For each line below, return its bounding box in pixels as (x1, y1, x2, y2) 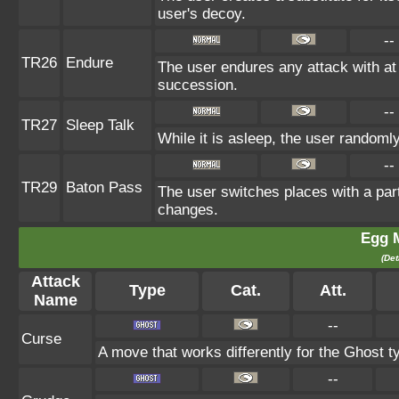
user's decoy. (158, 4, 246, 22)
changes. (158, 200, 218, 218)
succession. (158, 76, 238, 94)
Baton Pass (66, 178, 142, 196)
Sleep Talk (66, 116, 134, 134)
